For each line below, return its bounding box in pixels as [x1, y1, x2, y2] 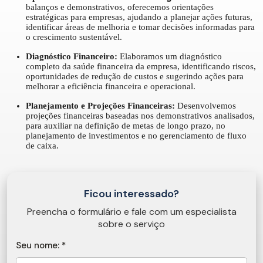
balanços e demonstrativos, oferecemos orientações [26, 2, 214, 12]
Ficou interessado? [84, 187, 179, 201]
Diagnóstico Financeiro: [26, 52, 120, 61]
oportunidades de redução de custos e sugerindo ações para [26, 72, 244, 81]
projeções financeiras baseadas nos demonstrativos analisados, [26, 111, 255, 120]
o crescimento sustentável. [26, 32, 122, 42]
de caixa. [26, 141, 59, 150]
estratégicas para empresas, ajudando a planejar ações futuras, [26, 12, 252, 22]
